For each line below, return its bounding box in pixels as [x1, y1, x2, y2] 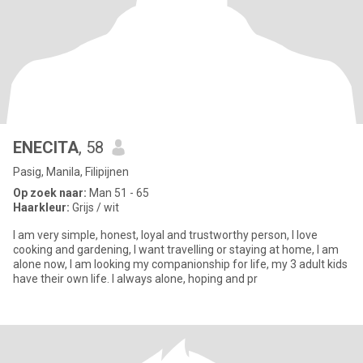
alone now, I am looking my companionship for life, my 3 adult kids [13, 258, 70, 271]
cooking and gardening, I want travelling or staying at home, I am [13, 243, 134, 256]
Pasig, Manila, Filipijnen [13, 165, 129, 178]
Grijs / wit [70, 201, 119, 214]
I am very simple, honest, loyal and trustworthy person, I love [13, 228, 292, 241]
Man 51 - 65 [87, 186, 149, 199]
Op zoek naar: [13, 186, 87, 199]
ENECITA [13, 138, 79, 157]
